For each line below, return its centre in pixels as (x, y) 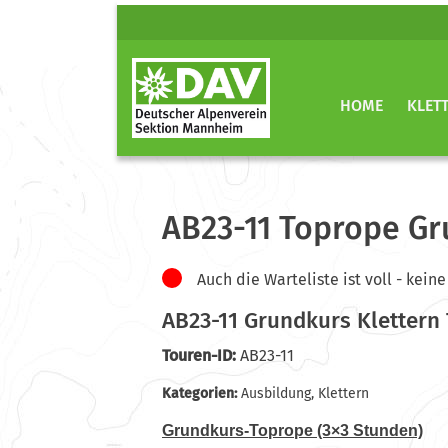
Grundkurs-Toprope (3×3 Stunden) (292, 430)
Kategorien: (201, 393)
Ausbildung (276, 393)
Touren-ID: (199, 355)
